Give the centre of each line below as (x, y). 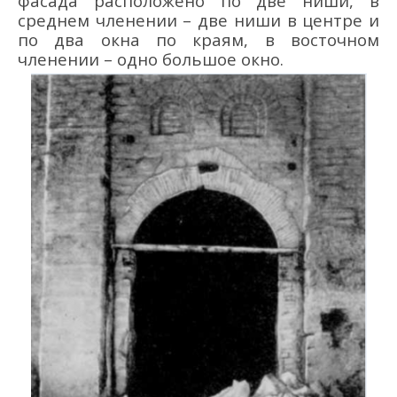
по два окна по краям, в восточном (198, 40)
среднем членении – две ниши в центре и (198, 20)
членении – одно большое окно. (151, 59)
